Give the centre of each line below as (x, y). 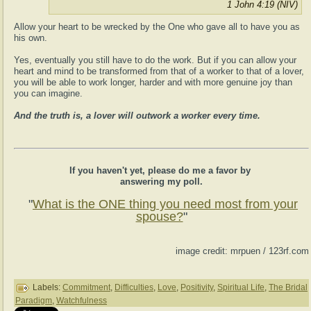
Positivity (197, 287)
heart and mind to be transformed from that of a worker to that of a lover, (159, 71)
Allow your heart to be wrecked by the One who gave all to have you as (157, 26)
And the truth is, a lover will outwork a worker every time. (137, 115)
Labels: (47, 287)
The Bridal (288, 287)
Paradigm (34, 300)
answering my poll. (161, 181)
